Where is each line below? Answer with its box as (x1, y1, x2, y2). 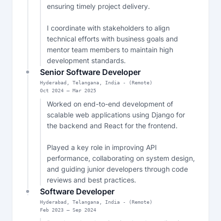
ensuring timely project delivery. (47, 2, 150, 10)
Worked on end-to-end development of (47, 100, 173, 108)
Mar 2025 (73, 88, 96, 93)
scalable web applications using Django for (47, 110, 185, 119)
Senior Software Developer (40, 67, 141, 77)
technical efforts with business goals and (47, 35, 178, 43)
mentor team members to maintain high (47, 45, 173, 54)
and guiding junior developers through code (47, 165, 188, 173)
